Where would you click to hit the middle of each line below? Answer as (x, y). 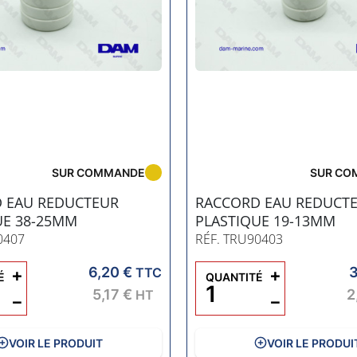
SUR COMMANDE (98, 172)
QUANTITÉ (234, 277)
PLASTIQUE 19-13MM (265, 220)
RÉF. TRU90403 (239, 239)
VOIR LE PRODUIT (56, 343)
